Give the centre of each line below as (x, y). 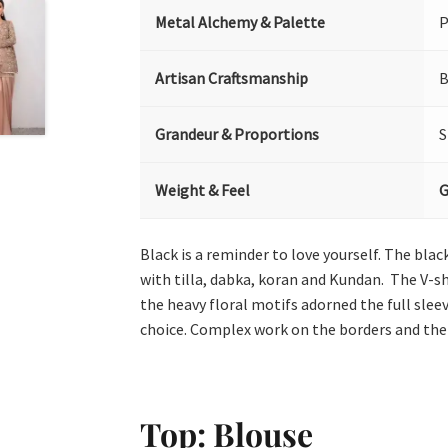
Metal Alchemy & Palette (240, 22)
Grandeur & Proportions (237, 134)
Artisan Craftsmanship (232, 78)
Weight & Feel (203, 190)
